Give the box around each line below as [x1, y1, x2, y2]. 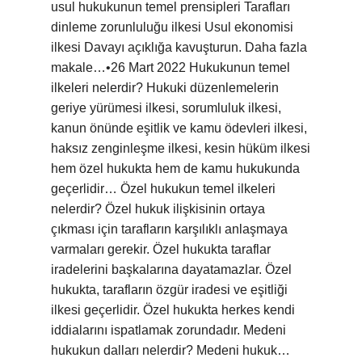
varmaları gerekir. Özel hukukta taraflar [51, 242, 271, 256]
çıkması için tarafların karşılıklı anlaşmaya [51, 222, 288, 236]
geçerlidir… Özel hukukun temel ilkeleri [51, 182, 276, 196]
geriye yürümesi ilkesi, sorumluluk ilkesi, [51, 101, 281, 115]
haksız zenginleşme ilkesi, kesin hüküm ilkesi [51, 141, 310, 155]
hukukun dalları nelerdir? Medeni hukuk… [51, 343, 290, 357]
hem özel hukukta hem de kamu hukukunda [51, 162, 300, 175]
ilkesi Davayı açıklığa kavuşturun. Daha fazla [51, 40, 307, 54]
